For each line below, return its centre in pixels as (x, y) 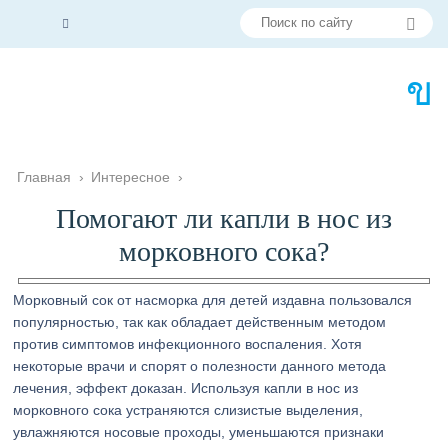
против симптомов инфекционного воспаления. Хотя (188, 344)
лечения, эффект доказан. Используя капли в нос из (186, 388)
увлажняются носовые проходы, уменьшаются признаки (199, 432)
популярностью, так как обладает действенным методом (200, 322)
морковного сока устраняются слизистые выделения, (188, 410)
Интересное (131, 177)
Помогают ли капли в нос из (223, 218)
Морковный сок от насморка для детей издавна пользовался (213, 300)
